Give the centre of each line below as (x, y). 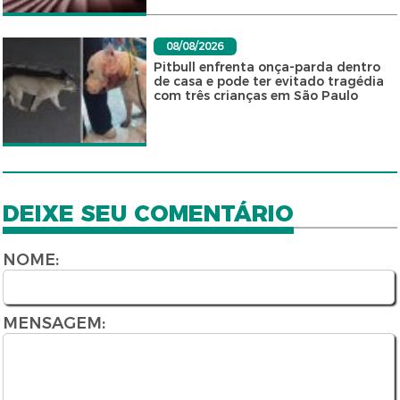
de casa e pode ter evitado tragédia (268, 82)
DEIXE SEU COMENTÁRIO (149, 214)
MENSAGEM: (54, 324)
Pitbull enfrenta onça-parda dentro (267, 67)
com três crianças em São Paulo (255, 96)
